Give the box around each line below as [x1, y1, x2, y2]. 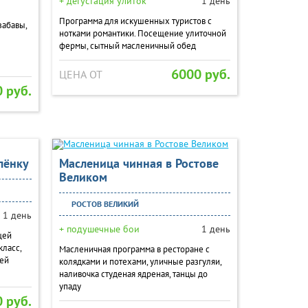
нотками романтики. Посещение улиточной [59, 27, 227, 39]
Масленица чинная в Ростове [59, 155, 219, 171]
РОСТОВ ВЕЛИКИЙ [69, 199, 140, 209]
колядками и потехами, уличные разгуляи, [59, 256, 222, 267]
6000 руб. [171, 65, 231, 83]
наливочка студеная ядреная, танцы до [59, 268, 208, 280]
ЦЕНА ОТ [59, 67, 103, 81]
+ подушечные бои [59, 223, 140, 235]
